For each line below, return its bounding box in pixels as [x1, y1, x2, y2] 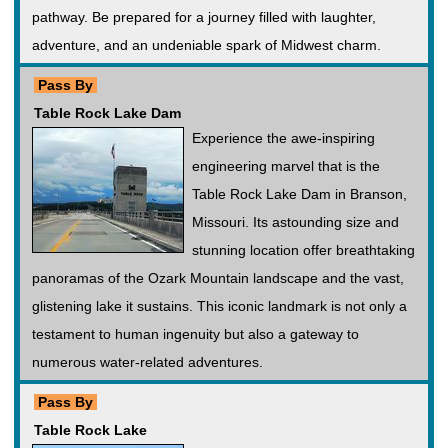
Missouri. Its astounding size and [192, 214, 399, 230]
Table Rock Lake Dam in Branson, [192, 186, 407, 202]
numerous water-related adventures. [32, 354, 263, 370]
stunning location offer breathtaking [192, 242, 415, 258]
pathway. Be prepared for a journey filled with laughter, [32, 9, 376, 25]
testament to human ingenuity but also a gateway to [32, 326, 359, 342]
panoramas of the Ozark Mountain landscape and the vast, [32, 270, 404, 286]
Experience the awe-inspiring [192, 130, 375, 146]
